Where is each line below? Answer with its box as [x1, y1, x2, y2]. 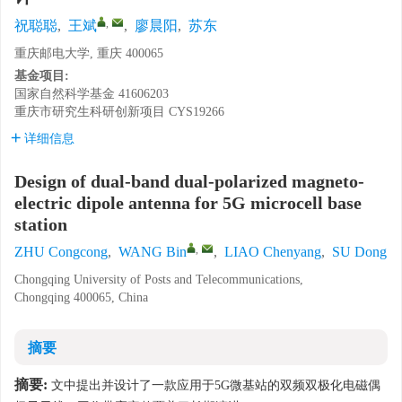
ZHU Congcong [14, 244, 108, 259]
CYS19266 [169, 105, 224, 118]
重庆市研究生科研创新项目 [14, 105, 165, 118]
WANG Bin [118, 244, 187, 259]
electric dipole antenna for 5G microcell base [14, 193, 362, 213]
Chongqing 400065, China [14, 291, 148, 304]
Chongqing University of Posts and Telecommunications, [14, 273, 303, 286]
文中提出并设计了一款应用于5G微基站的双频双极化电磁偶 [48, 379, 380, 392]
